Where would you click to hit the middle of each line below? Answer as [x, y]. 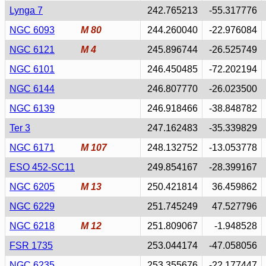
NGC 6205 [32, 187]
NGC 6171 [32, 148]
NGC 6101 [32, 69]
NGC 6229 [32, 206]
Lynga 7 [26, 10]
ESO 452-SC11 [42, 167]
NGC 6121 [32, 50]
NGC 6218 [32, 226]
